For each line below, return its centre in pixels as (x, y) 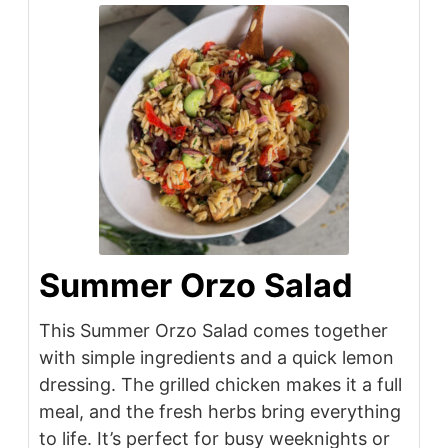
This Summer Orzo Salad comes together (213, 331)
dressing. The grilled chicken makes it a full (220, 385)
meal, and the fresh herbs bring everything (220, 412)
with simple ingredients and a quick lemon (216, 358)
